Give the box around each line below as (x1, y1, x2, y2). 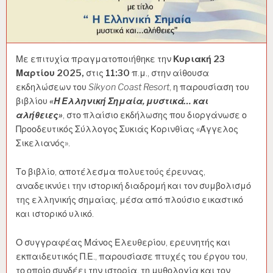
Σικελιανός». (16, 138, 70, 149)
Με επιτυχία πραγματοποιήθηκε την (16, 54, 173, 65)
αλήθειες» (16, 110, 63, 121)
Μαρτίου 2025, (16, 68, 84, 79)
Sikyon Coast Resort (88, 82, 169, 93)
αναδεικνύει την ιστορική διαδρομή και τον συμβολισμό (16, 180, 251, 192)
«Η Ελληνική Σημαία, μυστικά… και (49, 96, 208, 107)
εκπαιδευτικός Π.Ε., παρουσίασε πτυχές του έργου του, (16, 250, 247, 262)
